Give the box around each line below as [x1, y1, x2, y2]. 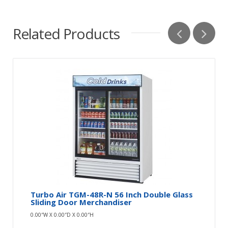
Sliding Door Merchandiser [31, 196, 132, 207]
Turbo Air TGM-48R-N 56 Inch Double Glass [31, 189, 193, 199]
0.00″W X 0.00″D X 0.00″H [31, 211, 94, 218]
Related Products [13, 23, 120, 43]
